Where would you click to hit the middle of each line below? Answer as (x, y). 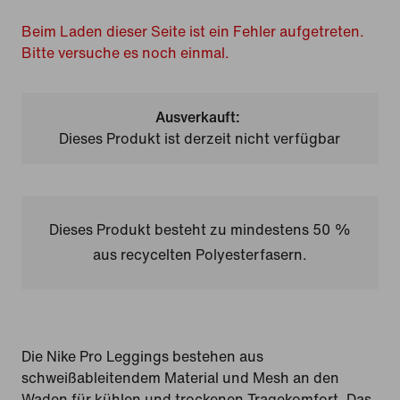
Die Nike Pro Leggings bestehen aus (142, 357)
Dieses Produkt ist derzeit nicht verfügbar (200, 139)
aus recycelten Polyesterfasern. (200, 255)
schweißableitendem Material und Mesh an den (180, 378)
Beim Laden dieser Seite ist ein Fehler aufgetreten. (193, 32)
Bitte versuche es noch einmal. (125, 53)
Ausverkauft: (198, 117)
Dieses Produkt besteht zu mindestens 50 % (200, 230)
